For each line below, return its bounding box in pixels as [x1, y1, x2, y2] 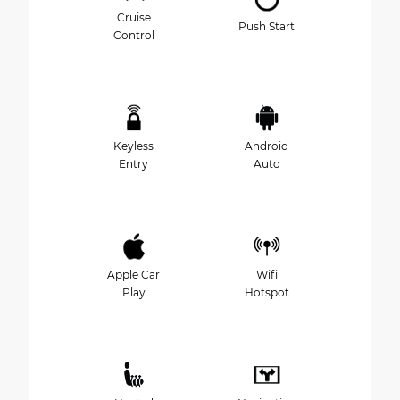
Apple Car [107, 268, 160, 282]
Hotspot [244, 286, 289, 300]
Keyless [113, 139, 154, 154]
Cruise [116, 11, 151, 25]
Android [245, 139, 288, 154]
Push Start [238, 20, 295, 34]
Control [112, 29, 154, 43]
